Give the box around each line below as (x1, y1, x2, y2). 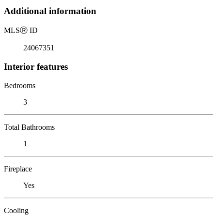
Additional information (4, 6, 96, 16)
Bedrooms (4, 81, 35, 90)
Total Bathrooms (4, 123, 55, 131)
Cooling (4, 206, 29, 215)
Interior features (4, 61, 68, 72)
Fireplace (4, 164, 32, 173)
